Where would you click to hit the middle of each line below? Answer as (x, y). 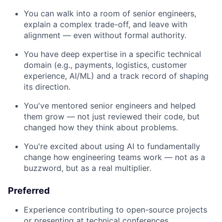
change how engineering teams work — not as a (114, 157)
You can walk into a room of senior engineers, (110, 13)
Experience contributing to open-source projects (115, 209)
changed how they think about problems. (101, 127)
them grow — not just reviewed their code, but (112, 116)
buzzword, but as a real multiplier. (87, 168)
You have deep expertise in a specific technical (112, 54)
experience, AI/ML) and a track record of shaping (116, 76)
